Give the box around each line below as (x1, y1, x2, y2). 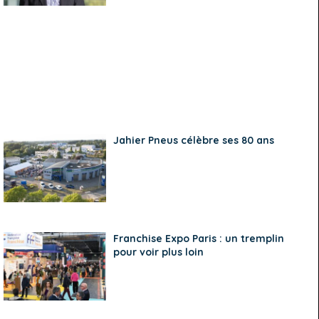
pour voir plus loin (113, 246, 204, 258)
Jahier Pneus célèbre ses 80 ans (113, 133, 275, 147)
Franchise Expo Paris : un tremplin (113, 232, 285, 245)
